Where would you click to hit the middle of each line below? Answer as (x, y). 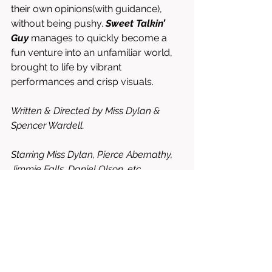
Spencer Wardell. (49, 125)
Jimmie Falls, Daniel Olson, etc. (78, 169)
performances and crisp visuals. (83, 82)
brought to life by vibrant (67, 67)
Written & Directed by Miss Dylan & (87, 111)
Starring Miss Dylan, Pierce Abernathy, (93, 155)
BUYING (29, 213)
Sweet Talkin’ (137, 23)
